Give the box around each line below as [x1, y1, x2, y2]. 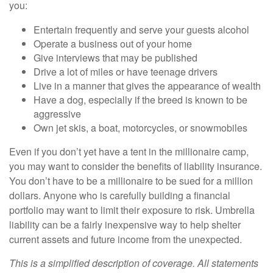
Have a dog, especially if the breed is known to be [34, 92, 247, 107]
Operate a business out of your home [34, 36, 192, 51]
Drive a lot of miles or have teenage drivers [34, 64, 218, 79]
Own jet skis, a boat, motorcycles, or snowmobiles [34, 120, 247, 135]
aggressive [34, 106, 81, 121]
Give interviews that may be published [34, 50, 197, 65]
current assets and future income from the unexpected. [9, 232, 242, 246]
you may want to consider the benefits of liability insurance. [9, 158, 262, 173]
